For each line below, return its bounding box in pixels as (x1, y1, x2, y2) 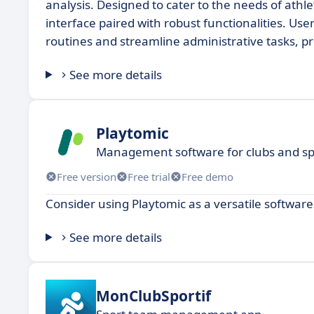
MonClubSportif (96, 285, 211, 306)
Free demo (182, 169, 233, 184)
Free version (57, 169, 116, 184)
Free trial (128, 169, 170, 184)
